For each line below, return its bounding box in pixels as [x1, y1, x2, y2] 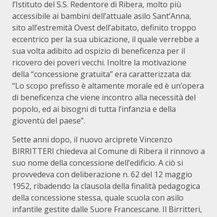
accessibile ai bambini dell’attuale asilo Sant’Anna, [12, 11, 191, 21]
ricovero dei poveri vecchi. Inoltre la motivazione [12, 57, 186, 68]
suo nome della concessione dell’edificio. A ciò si [12, 157, 183, 168]
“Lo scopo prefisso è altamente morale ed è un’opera [12, 80, 204, 91]
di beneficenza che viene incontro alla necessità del [12, 92, 196, 103]
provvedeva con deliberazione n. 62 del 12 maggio [12, 169, 192, 180]
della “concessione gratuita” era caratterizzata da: [12, 69, 191, 79]
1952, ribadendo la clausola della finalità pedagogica [12, 181, 200, 191]
